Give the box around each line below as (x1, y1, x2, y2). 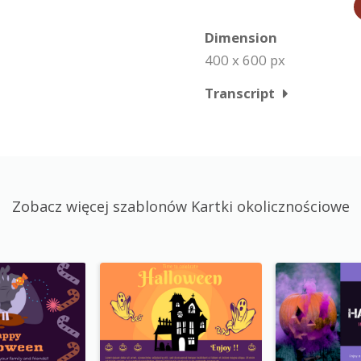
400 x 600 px (205, 51, 285, 69)
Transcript (205, 84, 275, 102)
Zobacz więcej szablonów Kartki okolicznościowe (11, 197, 350, 216)
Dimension (205, 28, 277, 47)
